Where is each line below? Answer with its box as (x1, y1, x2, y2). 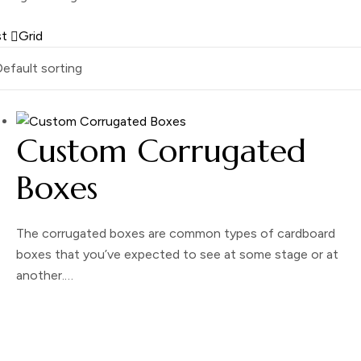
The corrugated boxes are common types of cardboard (16, 226, 335, 242)
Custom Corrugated (16, 130, 306, 171)
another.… (16, 268, 73, 284)
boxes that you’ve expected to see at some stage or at (16, 247, 338, 263)
